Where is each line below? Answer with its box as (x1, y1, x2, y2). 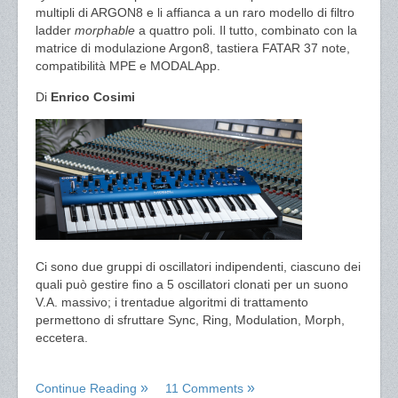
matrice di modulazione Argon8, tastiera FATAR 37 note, (36, 41, 350, 55)
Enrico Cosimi (51, 90, 135, 104)
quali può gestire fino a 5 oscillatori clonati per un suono (36, 277, 348, 291)
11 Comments (165, 381, 243, 395)
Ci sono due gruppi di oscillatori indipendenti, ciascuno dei (36, 259, 361, 274)
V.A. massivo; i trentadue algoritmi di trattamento (36, 295, 308, 309)
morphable (75, 23, 139, 37)
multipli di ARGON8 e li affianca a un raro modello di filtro (36, 5, 354, 20)
